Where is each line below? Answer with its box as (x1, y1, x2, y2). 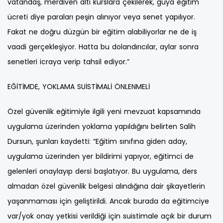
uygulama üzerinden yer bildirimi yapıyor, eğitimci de (7, 151, 194, 162)
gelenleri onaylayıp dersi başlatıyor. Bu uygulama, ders (7, 166, 197, 177)
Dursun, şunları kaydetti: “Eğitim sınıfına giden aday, (7, 136, 187, 147)
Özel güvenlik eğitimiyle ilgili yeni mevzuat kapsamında (7, 107, 201, 117)
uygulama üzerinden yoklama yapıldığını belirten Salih (7, 121, 196, 132)
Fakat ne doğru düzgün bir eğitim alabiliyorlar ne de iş (7, 27, 197, 37)
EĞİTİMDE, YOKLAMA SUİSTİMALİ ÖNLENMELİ (7, 82, 150, 92)
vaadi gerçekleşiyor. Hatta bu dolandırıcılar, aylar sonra (7, 42, 199, 52)
